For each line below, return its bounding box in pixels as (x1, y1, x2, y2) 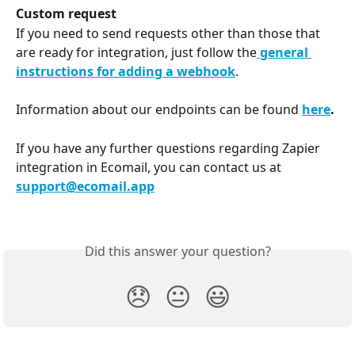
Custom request (16, 5, 116, 23)
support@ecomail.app (16, 177, 155, 196)
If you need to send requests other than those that (16, 24, 323, 42)
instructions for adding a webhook (16, 62, 235, 80)
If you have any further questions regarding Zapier (16, 139, 323, 158)
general (257, 43, 311, 61)
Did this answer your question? (84, 242, 271, 260)
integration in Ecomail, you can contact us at (16, 158, 284, 177)
